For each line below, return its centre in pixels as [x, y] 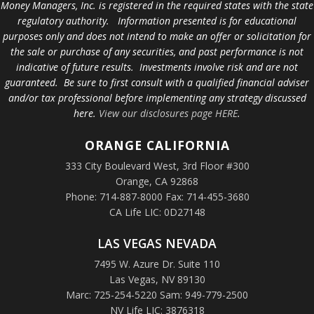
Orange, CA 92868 [157, 181]
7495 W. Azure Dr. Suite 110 [157, 264]
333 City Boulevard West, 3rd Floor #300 [157, 165]
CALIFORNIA [188, 145]
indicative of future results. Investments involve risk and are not [157, 67]
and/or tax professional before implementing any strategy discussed [157, 97]
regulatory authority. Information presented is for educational [157, 20]
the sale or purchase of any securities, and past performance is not [157, 51]
